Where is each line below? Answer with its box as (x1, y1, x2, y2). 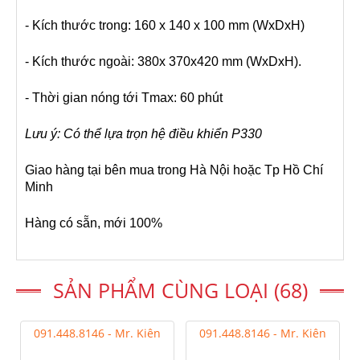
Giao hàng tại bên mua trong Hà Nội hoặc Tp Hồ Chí (25, 162, 323, 177)
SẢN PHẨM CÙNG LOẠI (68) (52, 276, 308, 304)
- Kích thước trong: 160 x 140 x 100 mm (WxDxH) (25, 18, 305, 32)
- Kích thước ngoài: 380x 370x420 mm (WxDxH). (25, 54, 301, 68)
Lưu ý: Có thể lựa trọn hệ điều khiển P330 (25, 126, 262, 141)
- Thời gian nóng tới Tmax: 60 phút (25, 90, 226, 104)
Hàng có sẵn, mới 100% (25, 215, 162, 230)
